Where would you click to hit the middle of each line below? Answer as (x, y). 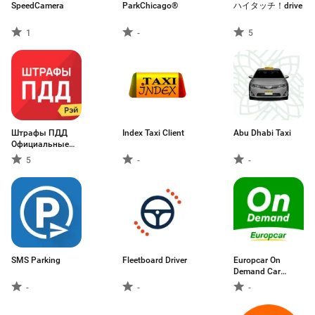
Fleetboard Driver (155, 260)
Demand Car (257, 271)
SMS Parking (36, 260)
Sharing (248, 283)
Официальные (40, 144)
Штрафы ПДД (39, 133)
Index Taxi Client (153, 133)
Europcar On (257, 260)
